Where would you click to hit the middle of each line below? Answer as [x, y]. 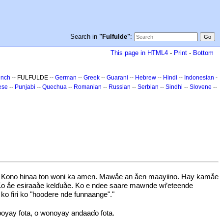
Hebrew [146, 78]
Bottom [203, 53]
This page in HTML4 [139, 53]
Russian [120, 87]
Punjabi [25, 87]
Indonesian [199, 78]
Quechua [55, 87]
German [66, 78]
